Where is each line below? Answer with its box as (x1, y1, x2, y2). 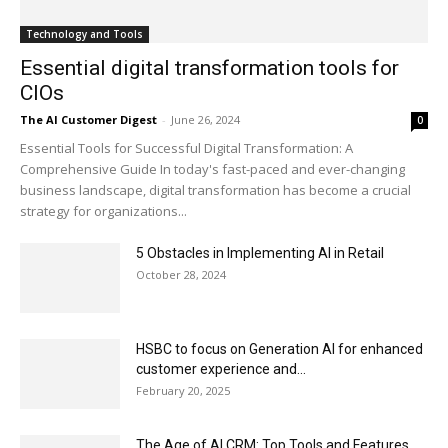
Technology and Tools (26, 26, 143, 41)
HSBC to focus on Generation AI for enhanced (136, 340, 423, 357)
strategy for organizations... (20, 201, 187, 220)
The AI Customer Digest (20, 111, 157, 127)
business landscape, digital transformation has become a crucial (20, 180, 411, 199)
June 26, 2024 (171, 111, 240, 127)
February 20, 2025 (136, 382, 230, 398)
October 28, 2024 (136, 266, 226, 282)
